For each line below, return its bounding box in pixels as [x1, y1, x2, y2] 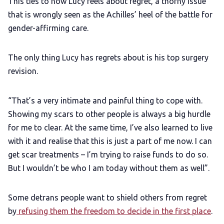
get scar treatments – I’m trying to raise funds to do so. [8, 150, 208, 159]
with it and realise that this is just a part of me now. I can [8, 136, 212, 146]
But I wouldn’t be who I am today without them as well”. [8, 163, 211, 173]
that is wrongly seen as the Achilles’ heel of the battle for [8, 10, 212, 19]
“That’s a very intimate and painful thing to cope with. [8, 96, 202, 105]
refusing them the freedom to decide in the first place [16, 206, 211, 216]
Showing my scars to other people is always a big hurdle [8, 109, 210, 119]
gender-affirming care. [8, 23, 92, 33]
